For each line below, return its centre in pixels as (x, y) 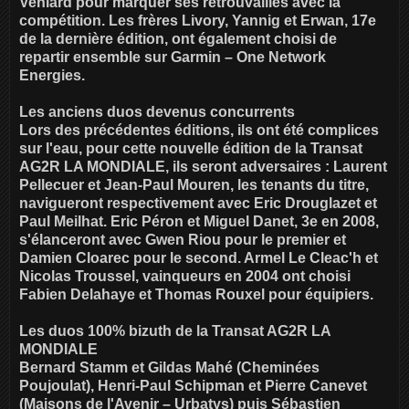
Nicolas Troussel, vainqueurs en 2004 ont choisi (185, 276)
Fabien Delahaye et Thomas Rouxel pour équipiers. (196, 294)
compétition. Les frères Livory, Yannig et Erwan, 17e (198, 20)
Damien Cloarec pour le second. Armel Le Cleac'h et (199, 257)
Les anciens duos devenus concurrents (157, 111)
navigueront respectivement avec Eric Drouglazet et (198, 203)
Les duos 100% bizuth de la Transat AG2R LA (175, 330)
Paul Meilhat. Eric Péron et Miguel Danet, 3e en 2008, (199, 221)
